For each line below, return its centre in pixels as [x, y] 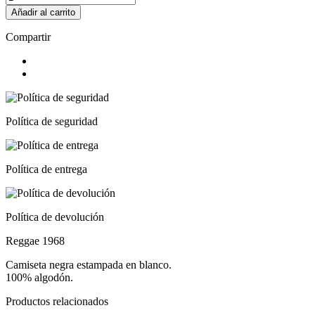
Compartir [28, 37]
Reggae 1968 [35, 240]
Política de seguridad [52, 121]
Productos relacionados [57, 301]
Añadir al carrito [43, 12]
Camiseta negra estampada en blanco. [89, 264]
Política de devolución [55, 217]
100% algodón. [39, 277]
